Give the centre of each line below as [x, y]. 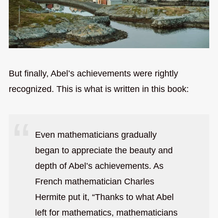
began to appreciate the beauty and [104, 151]
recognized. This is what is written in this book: [99, 89]
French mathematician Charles [94, 182]
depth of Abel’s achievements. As [99, 166]
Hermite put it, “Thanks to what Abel [104, 197]
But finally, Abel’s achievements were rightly [93, 73]
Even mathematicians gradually [96, 135]
